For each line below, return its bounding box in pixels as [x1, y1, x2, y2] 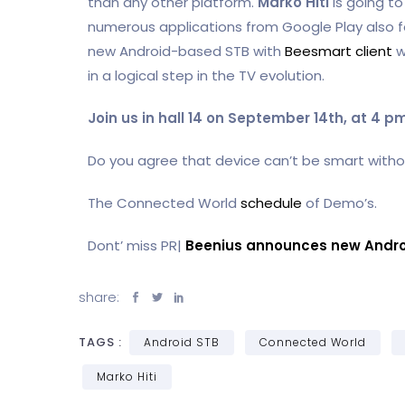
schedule [240, 193, 302, 212]
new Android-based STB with [88, 41, 285, 61]
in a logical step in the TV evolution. [88, 65, 325, 85]
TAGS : [79, 333, 126, 351]
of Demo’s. [302, 193, 377, 212]
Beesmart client [285, 41, 392, 61]
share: [79, 287, 123, 306]
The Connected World [88, 193, 240, 212]
